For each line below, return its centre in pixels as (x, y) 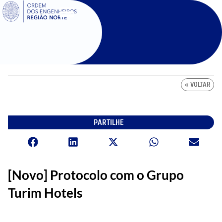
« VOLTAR (197, 84)
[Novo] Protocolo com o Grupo (96, 175)
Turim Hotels (45, 193)
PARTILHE (109, 122)
